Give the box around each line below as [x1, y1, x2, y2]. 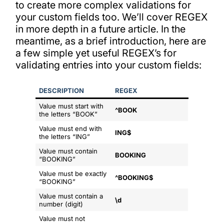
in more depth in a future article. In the [15, 23, 185, 35]
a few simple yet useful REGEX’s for [15, 47, 176, 59]
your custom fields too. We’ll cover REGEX [15, 11, 207, 23]
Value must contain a [39, 191, 103, 200]
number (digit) [39, 199, 83, 208]
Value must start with [39, 101, 104, 110]
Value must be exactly [39, 169, 107, 177]
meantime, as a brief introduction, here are [15, 35, 206, 47]
